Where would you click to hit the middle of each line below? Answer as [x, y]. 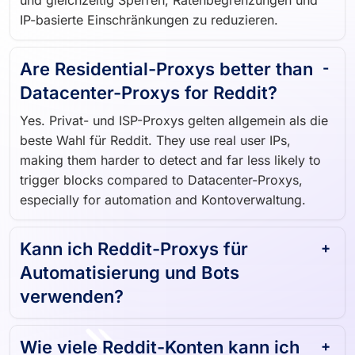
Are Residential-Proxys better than [166, 75]
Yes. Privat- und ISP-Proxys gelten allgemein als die [174, 126]
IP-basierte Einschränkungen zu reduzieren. [149, 26]
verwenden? [72, 302]
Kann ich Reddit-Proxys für [134, 255]
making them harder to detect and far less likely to [170, 166]
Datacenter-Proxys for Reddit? [149, 99]
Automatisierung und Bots [130, 279]
